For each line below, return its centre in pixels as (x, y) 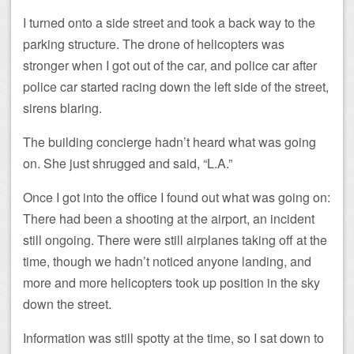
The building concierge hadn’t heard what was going (169, 141)
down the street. (67, 303)
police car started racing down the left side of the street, (176, 86)
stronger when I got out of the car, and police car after (170, 65)
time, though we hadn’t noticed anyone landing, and (167, 261)
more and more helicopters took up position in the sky (171, 282)
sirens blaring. (62, 107)
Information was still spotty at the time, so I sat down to (173, 337)
